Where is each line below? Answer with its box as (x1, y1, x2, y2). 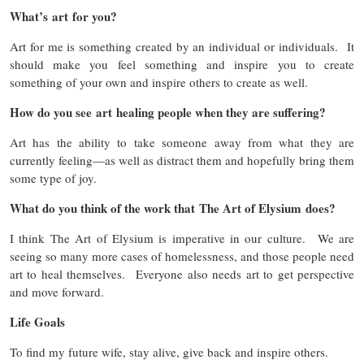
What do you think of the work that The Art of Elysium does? (10, 198, 336, 217)
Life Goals (10, 312, 65, 331)
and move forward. (10, 283, 104, 300)
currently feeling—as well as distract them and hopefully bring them (10, 151, 354, 168)
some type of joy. (10, 169, 105, 186)
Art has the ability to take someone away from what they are (10, 133, 354, 150)
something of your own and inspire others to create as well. (10, 73, 308, 90)
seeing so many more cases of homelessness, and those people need (10, 247, 354, 264)
